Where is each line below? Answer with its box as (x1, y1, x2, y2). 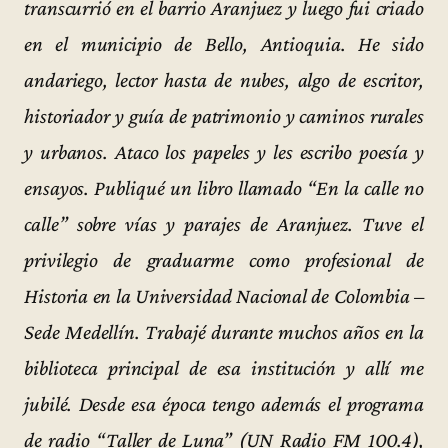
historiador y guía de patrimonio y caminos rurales (24, 104, 424, 129)
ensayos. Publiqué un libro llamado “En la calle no (24, 176, 424, 201)
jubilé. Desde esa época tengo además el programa (24, 392, 424, 417)
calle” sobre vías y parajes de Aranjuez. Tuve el (24, 212, 424, 237)
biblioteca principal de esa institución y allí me (24, 356, 424, 381)
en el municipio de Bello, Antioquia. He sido (24, 32, 424, 57)
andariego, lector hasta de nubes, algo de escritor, (24, 68, 424, 93)
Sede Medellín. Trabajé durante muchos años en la (24, 320, 424, 345)
